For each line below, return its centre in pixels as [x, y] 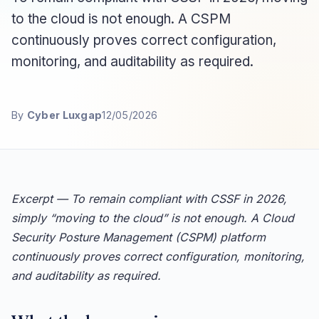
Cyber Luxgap [64, 115]
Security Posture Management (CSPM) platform [138, 237]
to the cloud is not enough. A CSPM [121, 19]
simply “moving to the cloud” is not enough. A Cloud [153, 218]
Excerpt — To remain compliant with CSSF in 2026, [149, 198]
